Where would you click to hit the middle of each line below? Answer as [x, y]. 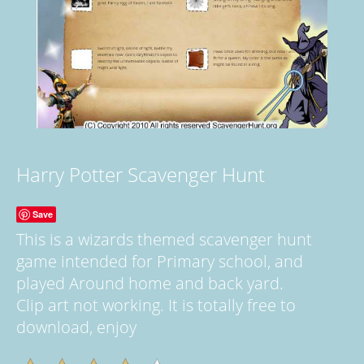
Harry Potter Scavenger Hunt [141, 174]
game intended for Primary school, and [160, 261]
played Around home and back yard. [150, 283]
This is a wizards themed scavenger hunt [164, 239]
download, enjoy [76, 327]
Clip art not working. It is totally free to [156, 305]
